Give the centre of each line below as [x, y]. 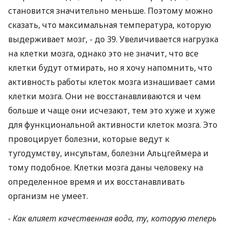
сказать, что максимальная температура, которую [110, 25]
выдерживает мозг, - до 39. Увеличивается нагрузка [113, 39]
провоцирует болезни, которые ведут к [89, 139]
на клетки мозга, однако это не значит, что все [103, 53]
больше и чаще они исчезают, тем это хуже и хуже [112, 110]
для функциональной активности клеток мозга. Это [113, 125]
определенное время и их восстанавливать [96, 182]
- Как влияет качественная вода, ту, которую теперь [112, 218]
